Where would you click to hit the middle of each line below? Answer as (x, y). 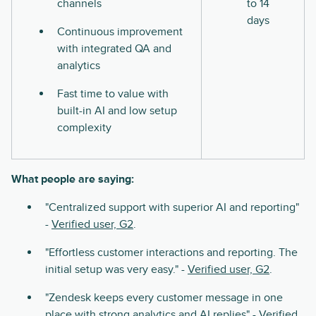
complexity (84, 127)
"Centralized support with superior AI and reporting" (172, 207)
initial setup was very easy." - (116, 269)
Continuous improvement (120, 31)
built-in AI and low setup (117, 110)
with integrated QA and (114, 48)
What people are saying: (73, 179)
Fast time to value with (113, 93)
